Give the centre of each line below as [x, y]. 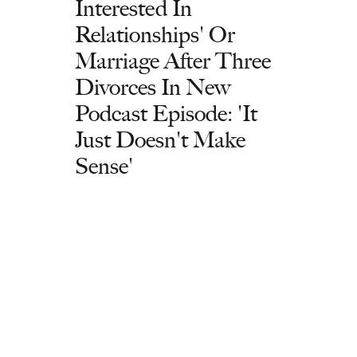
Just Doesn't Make [160, 139]
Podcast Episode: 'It [166, 113]
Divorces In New [153, 87]
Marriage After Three [173, 61]
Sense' [104, 166]
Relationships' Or [155, 34]
